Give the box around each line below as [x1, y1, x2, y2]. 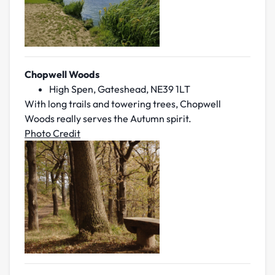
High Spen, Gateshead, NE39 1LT [49, 83, 190, 96]
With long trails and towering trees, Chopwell [25, 98, 221, 110]
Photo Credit [25, 127, 80, 140]
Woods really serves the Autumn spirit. [25, 112, 192, 125]
